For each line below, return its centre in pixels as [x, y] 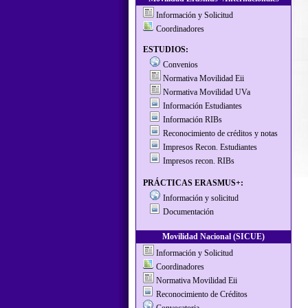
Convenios [180, 65]
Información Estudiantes [202, 106]
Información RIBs [192, 120]
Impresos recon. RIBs [199, 161]
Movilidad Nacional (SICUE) [213, 236]
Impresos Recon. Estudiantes [210, 147]
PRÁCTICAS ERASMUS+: [193, 183]
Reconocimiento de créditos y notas [220, 133]
